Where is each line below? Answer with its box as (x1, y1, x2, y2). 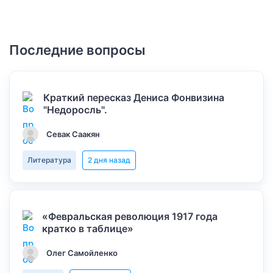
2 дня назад (88, 155, 130, 165)
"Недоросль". (43, 104, 108, 116)
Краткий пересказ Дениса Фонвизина (43, 91, 225, 104)
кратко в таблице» (42, 222, 134, 235)
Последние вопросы (9, 42, 146, 58)
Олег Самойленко (46, 248, 118, 258)
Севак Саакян (46, 129, 100, 139)
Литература (27, 155, 71, 165)
